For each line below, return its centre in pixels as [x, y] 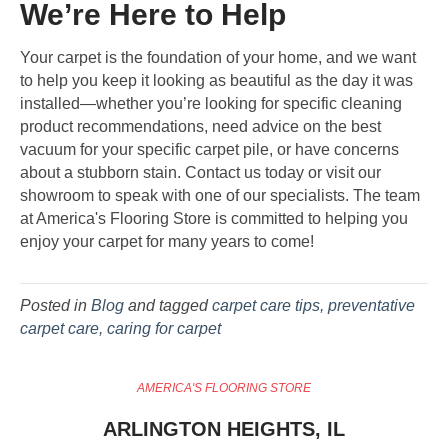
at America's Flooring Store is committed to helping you [214, 218]
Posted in [55, 305]
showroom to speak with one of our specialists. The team [220, 195]
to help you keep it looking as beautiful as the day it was [216, 80]
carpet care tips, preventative [313, 305]
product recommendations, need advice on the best [200, 126]
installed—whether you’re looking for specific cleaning [211, 103]
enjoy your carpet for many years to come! [167, 241]
